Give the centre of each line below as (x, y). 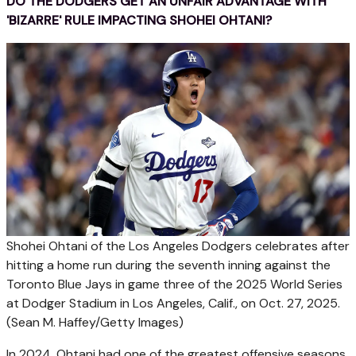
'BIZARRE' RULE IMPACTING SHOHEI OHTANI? (139, 20)
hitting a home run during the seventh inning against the (168, 265)
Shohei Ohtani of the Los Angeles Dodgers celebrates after (178, 246)
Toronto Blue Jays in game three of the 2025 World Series (174, 284)
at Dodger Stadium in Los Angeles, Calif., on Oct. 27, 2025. (173, 304)
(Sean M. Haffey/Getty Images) (95, 323)
